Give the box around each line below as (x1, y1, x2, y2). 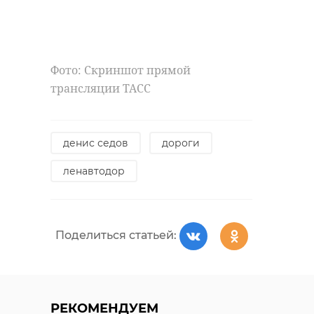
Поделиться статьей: (55, 228, 177, 243)
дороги (162, 136, 200, 149)
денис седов (63, 136, 128, 149)
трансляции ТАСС (50, 80, 151, 96)
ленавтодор (63, 164, 125, 177)
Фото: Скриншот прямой (50, 62, 191, 78)
